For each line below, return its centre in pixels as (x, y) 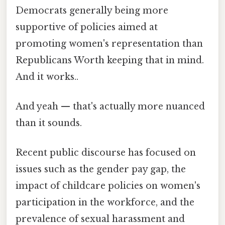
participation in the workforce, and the (105, 203)
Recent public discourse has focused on (106, 153)
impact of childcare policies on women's (108, 186)
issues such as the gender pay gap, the (101, 170)
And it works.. (47, 77)
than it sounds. (49, 123)
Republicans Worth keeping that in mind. (110, 60)
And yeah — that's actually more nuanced (110, 107)
